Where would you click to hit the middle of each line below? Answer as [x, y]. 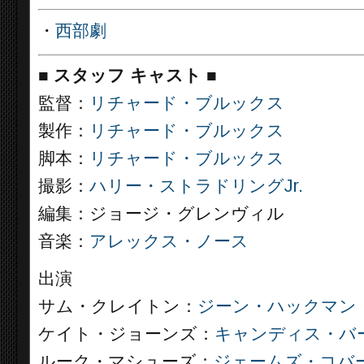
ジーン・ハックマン [277, 306]
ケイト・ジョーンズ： [126, 334]
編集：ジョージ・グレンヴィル [161, 214]
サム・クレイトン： [118, 306]
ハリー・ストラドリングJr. [196, 186]
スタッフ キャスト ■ [135, 76]
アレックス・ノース [169, 241]
